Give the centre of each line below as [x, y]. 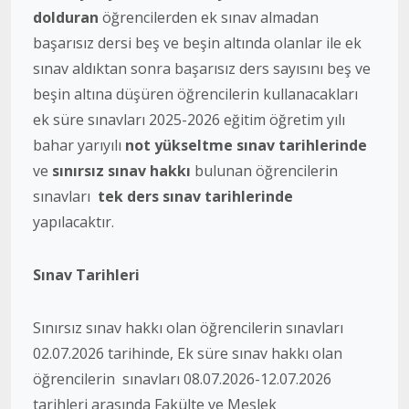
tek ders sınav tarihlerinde [194, 196]
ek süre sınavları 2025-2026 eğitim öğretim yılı [189, 120]
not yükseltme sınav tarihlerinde [246, 145]
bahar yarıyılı [77, 145]
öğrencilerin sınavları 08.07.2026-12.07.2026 [182, 379]
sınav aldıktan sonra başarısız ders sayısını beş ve [202, 68]
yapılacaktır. [73, 222]
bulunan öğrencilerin [266, 171]
